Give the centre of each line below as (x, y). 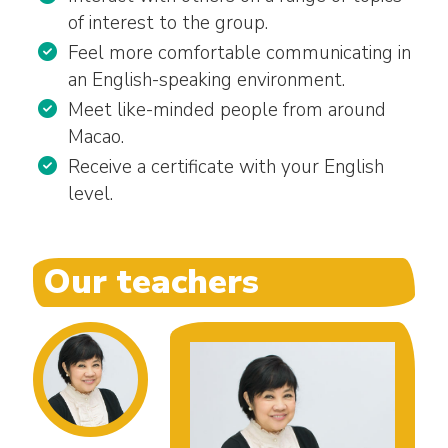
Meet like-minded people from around (226, 110)
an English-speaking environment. (206, 80)
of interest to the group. (167, 23)
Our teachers (150, 282)
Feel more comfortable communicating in (239, 53)
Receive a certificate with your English (225, 167)
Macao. (95, 137)
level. (90, 194)
